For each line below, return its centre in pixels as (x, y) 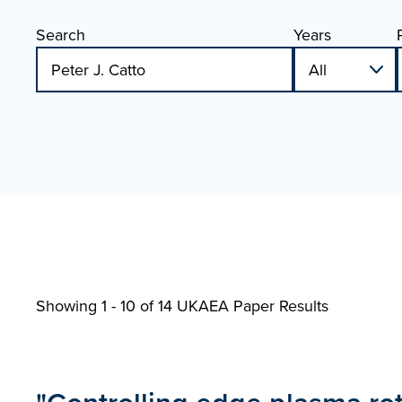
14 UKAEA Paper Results (243, 306)
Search (61, 35)
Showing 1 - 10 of (97, 306)
